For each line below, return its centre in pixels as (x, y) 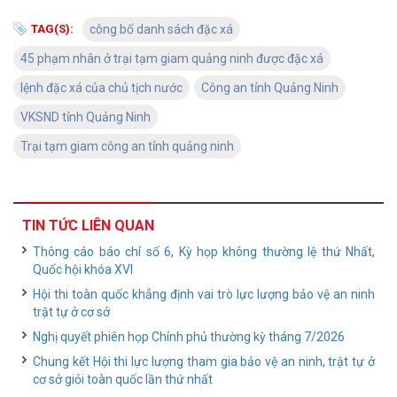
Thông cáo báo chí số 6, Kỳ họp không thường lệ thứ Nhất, (204, 252)
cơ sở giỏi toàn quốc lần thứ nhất (123, 379)
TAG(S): (52, 29)
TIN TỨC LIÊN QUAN (88, 226)
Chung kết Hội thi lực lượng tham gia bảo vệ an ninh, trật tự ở (204, 362)
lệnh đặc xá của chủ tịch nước (101, 88)
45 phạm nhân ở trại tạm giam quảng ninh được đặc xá (172, 58)
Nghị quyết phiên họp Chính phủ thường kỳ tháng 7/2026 (189, 337)
